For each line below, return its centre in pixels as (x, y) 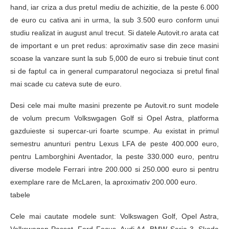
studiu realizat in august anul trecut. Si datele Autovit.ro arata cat (114, 32)
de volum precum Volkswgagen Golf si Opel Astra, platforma (114, 118)
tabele (20, 194)
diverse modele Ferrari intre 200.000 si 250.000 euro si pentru (114, 169)
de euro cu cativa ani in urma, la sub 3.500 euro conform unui (114, 20)
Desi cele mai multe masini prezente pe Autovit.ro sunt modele (114, 105)
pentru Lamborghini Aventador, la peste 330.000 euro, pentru (114, 156)
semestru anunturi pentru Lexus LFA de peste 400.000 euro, (114, 143)
